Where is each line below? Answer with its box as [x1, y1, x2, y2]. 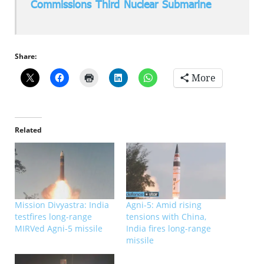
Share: [15, 51, 37, 61]
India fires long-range [126, 223, 211, 235]
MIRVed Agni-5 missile [15, 223, 103, 235]
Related [15, 124, 42, 135]
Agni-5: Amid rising [126, 199, 202, 211]
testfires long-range [15, 211, 92, 223]
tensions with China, [126, 211, 206, 223]
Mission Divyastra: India [15, 199, 109, 211]
